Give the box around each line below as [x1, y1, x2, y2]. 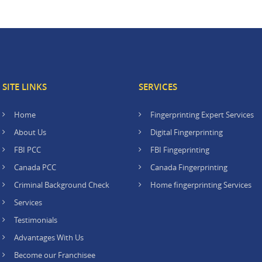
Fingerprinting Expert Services [150, 109, 254, 120]
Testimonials [14, 215, 57, 225]
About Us [14, 127, 46, 137]
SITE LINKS [2, 81, 47, 93]
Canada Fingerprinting [150, 162, 227, 173]
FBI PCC [14, 144, 41, 155]
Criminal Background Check [14, 180, 109, 190]
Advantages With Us [14, 232, 84, 243]
